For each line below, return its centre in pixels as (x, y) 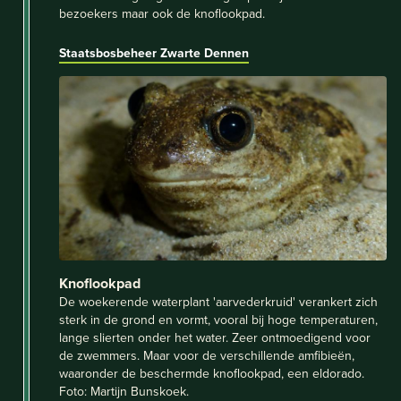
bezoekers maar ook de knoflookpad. (162, 13)
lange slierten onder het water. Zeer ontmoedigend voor (215, 337)
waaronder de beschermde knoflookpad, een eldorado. (212, 373)
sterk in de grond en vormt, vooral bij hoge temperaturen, (218, 319)
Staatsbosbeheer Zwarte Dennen (154, 52)
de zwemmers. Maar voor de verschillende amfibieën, (207, 355)
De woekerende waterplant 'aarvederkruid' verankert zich (218, 301)
